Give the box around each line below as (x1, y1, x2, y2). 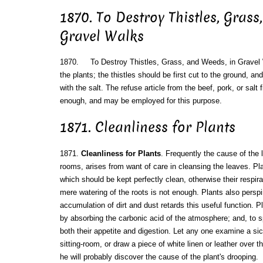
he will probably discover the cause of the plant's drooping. (59, 252, 258, 262)
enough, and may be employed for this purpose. (59, 96, 222, 106)
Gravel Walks (59, 26, 144, 46)
